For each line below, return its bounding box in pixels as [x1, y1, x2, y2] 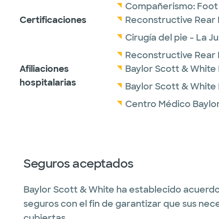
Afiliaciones [20, 63, 69, 75]
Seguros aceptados [23, 156, 133, 171]
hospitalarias [20, 77, 76, 88]
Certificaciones [20, 14, 87, 26]
